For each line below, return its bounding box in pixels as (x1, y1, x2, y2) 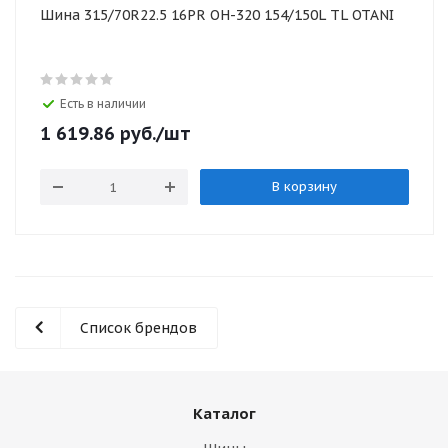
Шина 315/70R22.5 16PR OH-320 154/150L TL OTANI (40, 6, 394, 24)
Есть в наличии (60, 96, 146, 111)
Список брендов (80, 319, 197, 337)
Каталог (192, 404, 256, 423)
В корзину (271, 178, 337, 195)
